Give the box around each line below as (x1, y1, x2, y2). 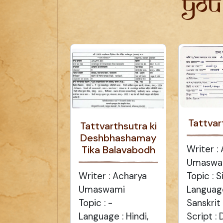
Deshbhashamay (80, 131, 157, 145)
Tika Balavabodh (81, 143, 155, 157)
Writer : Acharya (79, 170, 147, 183)
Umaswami (79, 184, 125, 196)
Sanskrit (187, 197, 221, 210)
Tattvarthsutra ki (80, 119, 157, 133)
